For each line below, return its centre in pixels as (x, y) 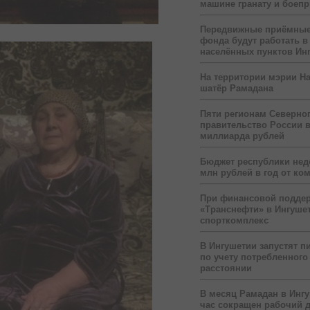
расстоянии (226, 268)
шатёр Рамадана (237, 88)
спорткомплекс (234, 220)
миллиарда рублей (242, 136)
